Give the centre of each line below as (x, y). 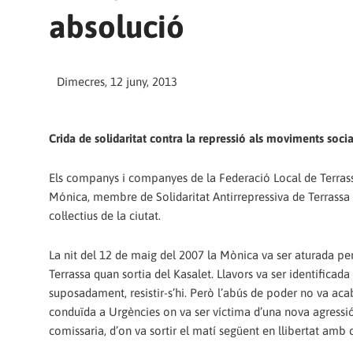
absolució (117, 26)
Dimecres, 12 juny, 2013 (117, 81)
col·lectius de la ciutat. (105, 216)
